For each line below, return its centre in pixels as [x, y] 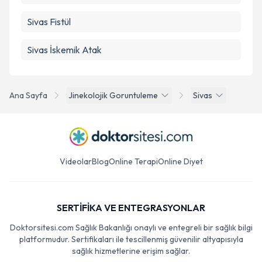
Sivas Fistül [49, 22]
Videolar [75, 161]
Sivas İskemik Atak [64, 50]
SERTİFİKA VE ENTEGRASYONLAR [131, 208]
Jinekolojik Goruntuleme [113, 95]
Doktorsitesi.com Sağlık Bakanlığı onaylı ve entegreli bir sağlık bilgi [131, 227]
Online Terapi [133, 161]
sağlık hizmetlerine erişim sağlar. [131, 251]
